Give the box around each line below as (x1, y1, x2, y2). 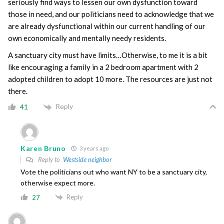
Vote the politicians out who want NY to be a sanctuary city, (20, 167, 207, 176)
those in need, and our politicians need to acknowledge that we (8, 9, 214, 19)
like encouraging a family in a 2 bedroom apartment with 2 (8, 62, 198, 72)
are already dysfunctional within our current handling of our (8, 21, 205, 31)
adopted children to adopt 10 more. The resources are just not (8, 74, 212, 84)
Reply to (36, 155, 63, 163)
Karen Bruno (20, 143, 66, 152)
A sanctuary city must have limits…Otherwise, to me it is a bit (8, 50, 207, 60)
